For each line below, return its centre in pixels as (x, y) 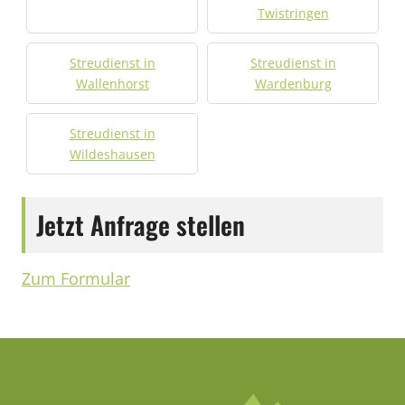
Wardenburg (293, 84)
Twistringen (293, 13)
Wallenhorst (112, 84)
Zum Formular (76, 278)
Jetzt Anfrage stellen (141, 225)
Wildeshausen (112, 154)
